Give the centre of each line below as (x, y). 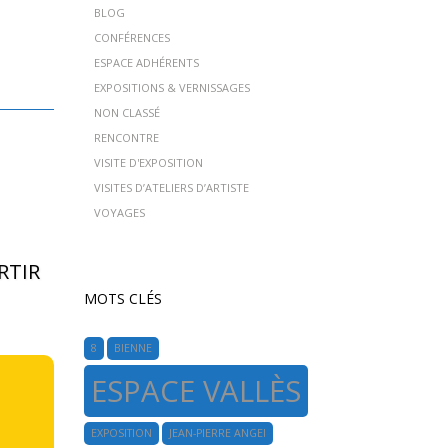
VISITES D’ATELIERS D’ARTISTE (171, 187)
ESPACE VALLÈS (195, 391)
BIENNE (132, 348)
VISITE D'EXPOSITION (148, 162)
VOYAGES (119, 212)
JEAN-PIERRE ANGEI (217, 433)
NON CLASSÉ (126, 112)
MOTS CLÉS (122, 298)
